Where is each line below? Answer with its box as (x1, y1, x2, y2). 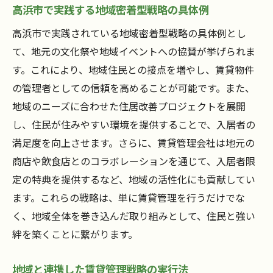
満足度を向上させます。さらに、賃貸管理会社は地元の (12, 135, 255, 151)
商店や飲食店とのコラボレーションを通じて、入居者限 (12, 154, 255, 169)
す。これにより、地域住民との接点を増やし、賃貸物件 (12, 62, 254, 77)
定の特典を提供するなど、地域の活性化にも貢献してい (12, 172, 255, 187)
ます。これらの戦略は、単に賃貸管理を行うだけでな (12, 190, 245, 205)
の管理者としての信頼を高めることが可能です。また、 (12, 80, 255, 96)
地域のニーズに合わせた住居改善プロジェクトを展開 (12, 99, 246, 114)
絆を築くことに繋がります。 (12, 227, 138, 242)
